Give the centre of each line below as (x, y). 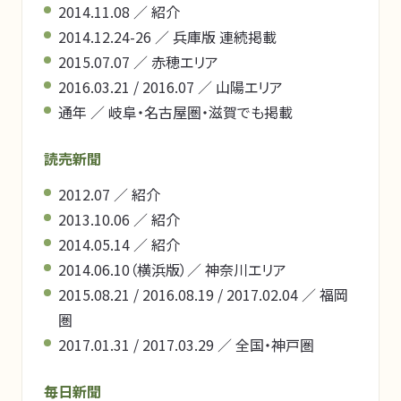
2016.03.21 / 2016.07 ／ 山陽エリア (171, 87)
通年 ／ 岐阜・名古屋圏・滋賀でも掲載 (175, 112)
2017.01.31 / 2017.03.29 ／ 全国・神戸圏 (186, 345)
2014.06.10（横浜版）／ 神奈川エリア (172, 269)
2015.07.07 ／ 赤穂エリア (138, 62)
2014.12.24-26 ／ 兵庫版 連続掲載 (167, 37)
